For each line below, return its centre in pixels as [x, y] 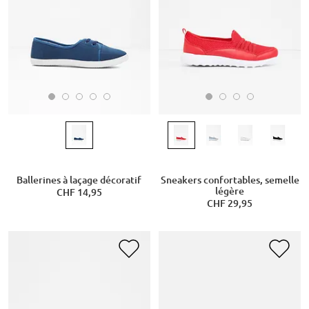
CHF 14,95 [79, 193]
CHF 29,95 [230, 204]
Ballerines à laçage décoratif [79, 180]
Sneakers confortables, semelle [230, 180]
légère [230, 191]
